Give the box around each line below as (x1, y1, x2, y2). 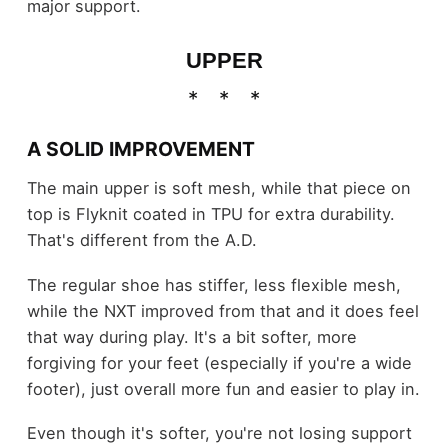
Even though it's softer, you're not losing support (26, 423, 412, 444)
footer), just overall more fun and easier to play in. (26, 378, 420, 399)
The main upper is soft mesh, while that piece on (26, 178, 411, 199)
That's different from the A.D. (26, 230, 257, 251)
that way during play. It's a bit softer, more (26, 326, 357, 347)
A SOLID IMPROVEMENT (26, 136, 255, 161)
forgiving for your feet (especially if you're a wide (26, 352, 412, 373)
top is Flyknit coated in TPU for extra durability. (26, 204, 395, 225)
